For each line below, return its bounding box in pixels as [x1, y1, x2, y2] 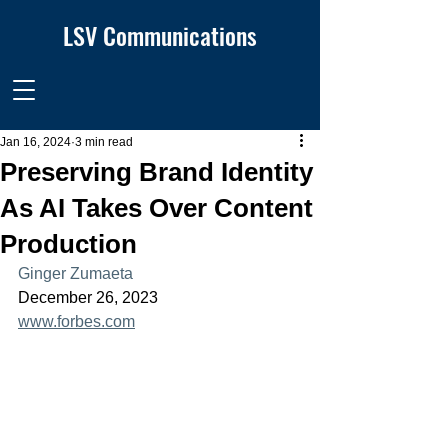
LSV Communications [63, 17, 257, 53]
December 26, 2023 [18, 289, 158, 306]
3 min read [75, 135, 133, 149]
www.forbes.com [18, 313, 135, 330]
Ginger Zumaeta [18, 265, 133, 282]
